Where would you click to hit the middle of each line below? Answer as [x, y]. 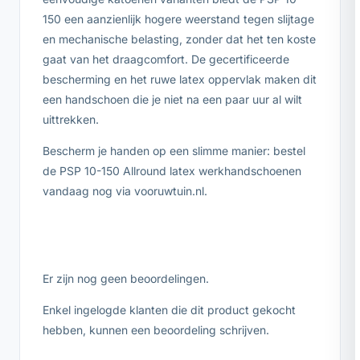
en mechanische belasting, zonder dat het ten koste [179, 39]
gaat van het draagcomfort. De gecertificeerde [166, 59]
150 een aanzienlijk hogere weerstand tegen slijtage [178, 19]
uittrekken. [71, 120]
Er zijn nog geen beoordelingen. [126, 279]
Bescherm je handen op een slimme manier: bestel [174, 151]
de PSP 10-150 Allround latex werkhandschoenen [172, 171]
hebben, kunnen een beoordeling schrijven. [156, 330]
